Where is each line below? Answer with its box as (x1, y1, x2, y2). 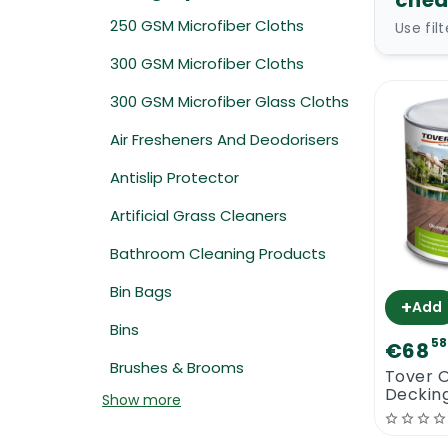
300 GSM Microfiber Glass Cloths (110, 91, 349, 112)
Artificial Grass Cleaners (110, 205, 287, 226)
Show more (102, 390, 181, 410)
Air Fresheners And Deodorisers (110, 129, 339, 150)
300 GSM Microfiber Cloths (110, 53, 304, 74)
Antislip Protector (110, 167, 239, 188)
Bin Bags (110, 281, 172, 302)
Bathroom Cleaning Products (110, 243, 326, 264)
